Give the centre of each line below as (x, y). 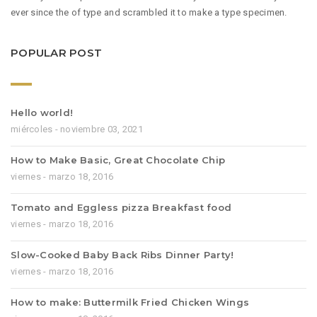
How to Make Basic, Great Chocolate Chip (118, 160)
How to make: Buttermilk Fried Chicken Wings (130, 302)
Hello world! (42, 112)
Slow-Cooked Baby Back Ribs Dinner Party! (122, 254)
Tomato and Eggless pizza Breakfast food (121, 207)
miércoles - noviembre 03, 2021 (77, 129)
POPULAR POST (57, 53)
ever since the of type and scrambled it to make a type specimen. (149, 13)
